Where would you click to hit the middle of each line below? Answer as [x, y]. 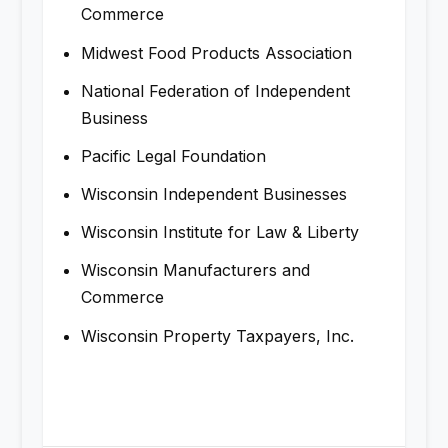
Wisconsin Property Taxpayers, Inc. [222, 335]
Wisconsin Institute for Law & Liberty [219, 232]
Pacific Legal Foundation [173, 155]
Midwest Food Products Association [216, 52]
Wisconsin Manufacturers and [195, 270]
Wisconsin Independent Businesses [213, 194]
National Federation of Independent [215, 90]
